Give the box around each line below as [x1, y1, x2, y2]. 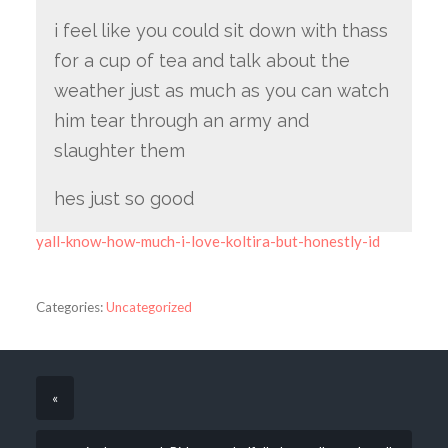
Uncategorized [105, 299, 192, 316]
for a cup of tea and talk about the [53, 50, 350, 72]
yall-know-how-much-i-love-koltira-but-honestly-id [35, 231, 380, 250]
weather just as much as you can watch [53, 80, 389, 102]
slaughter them [53, 140, 185, 162]
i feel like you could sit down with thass [53, 20, 388, 42]
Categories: [35, 299, 103, 316]
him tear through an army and [53, 110, 309, 132]
